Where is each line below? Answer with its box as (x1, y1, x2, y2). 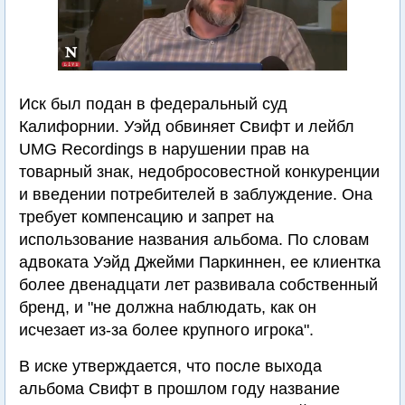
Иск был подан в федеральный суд (19, 95, 287, 113)
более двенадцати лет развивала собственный (19, 276, 378, 294)
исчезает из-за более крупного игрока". (19, 321, 314, 339)
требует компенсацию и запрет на (19, 208, 274, 226)
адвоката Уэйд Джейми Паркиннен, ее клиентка (19, 253, 381, 271)
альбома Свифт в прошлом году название (19, 380, 340, 398)
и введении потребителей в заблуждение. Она (19, 185, 372, 203)
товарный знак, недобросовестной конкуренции (19, 163, 380, 181)
